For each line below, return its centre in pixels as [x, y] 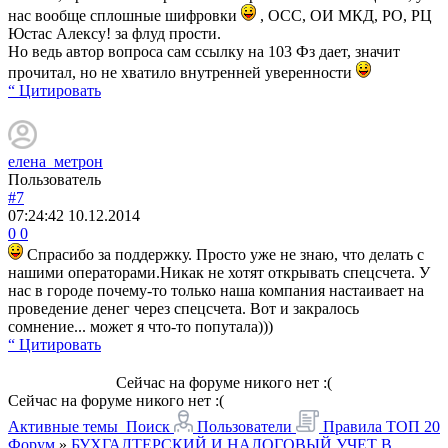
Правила [352, 426]
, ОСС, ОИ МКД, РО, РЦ [344, 15]
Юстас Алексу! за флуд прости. [114, 33]
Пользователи [244, 426]
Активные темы [63, 426]
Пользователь [54, 179]
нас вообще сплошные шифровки [124, 15]
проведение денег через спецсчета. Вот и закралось [183, 308]
